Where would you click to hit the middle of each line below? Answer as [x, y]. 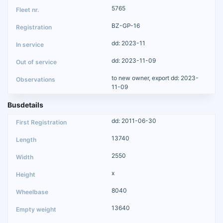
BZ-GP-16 [126, 25]
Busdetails [25, 105]
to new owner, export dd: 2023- [155, 78]
